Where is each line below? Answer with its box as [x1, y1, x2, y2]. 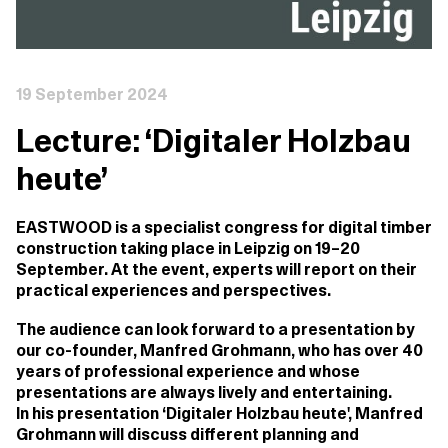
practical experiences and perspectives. [16, 283, 331, 300]
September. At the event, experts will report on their [16, 262, 417, 279]
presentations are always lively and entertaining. [16, 385, 392, 402]
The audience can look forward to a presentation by [16, 322, 415, 339]
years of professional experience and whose [16, 364, 360, 381]
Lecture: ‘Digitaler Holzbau [16, 127, 411, 160]
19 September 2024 [16, 87, 168, 104]
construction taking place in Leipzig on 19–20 [16, 241, 360, 258]
